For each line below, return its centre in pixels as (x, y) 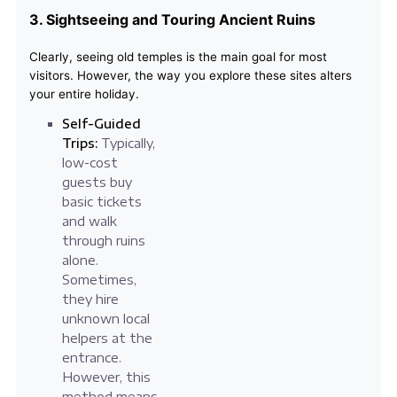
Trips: (79, 144)
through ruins (103, 241)
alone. (80, 261)
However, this (106, 378)
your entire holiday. (84, 94)
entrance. (91, 358)
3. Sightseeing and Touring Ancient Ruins (172, 20)
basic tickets (101, 202)
